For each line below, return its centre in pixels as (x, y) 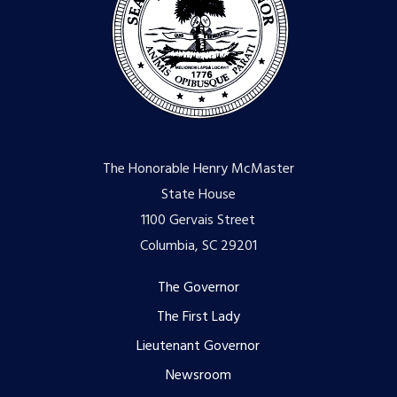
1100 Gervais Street (198, 221)
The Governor (198, 288)
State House (198, 195)
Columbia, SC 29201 (198, 247)
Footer (57, 294)
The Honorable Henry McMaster (198, 170)
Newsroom (198, 376)
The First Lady (198, 318)
